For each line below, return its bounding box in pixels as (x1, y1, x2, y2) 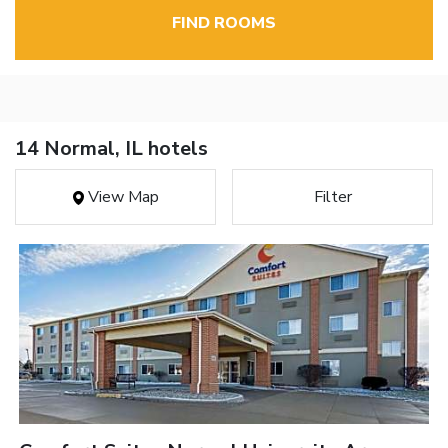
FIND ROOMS (172, 12, 276, 35)
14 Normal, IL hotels (15, 135, 208, 163)
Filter (313, 186, 352, 209)
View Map (83, 186, 159, 209)
